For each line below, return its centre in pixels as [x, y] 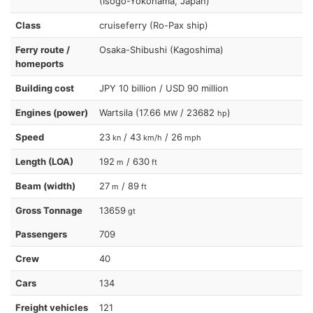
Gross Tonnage [49, 210]
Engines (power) [52, 112]
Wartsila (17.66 [131, 112]
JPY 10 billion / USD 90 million [164, 88]
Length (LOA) [44, 161]
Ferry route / [43, 49]
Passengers [41, 234]
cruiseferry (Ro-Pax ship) [154, 25]
